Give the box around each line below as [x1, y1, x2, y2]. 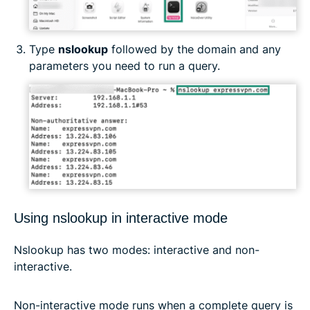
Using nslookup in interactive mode [14, 210, 228, 226]
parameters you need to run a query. [29, 58, 220, 73]
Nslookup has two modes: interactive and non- [14, 242, 259, 257]
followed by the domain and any [108, 42, 281, 56]
